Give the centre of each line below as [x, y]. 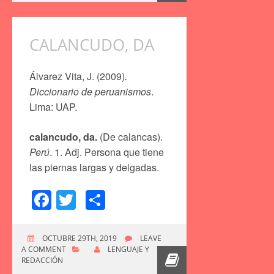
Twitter [105, 200]
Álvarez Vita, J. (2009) [77, 76]
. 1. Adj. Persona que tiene [107, 152]
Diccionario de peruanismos [90, 91]
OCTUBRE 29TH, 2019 [79, 239]
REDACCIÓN [42, 261]
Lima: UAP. [53, 106]
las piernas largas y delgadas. [94, 167]
